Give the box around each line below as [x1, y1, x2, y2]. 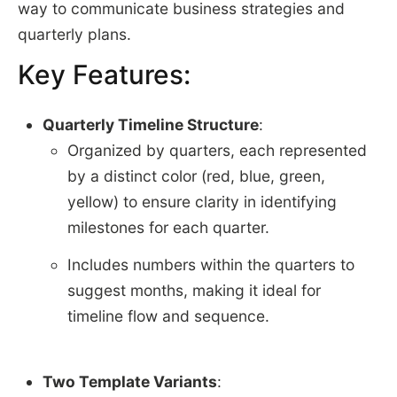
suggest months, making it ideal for [66, 280, 321, 300]
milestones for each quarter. [66, 218, 269, 237]
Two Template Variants [42, 371, 217, 391]
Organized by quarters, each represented [66, 141, 367, 160]
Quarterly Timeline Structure [42, 115, 259, 135]
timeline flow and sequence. [66, 306, 269, 325]
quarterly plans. [17, 24, 131, 43]
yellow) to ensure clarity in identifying [66, 192, 337, 212]
